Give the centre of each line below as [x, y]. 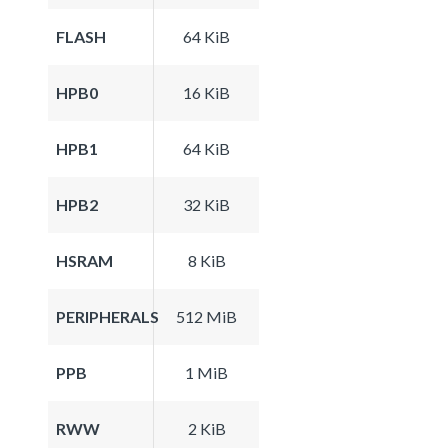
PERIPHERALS [107, 316]
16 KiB [206, 92]
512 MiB [206, 316]
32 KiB [206, 204]
